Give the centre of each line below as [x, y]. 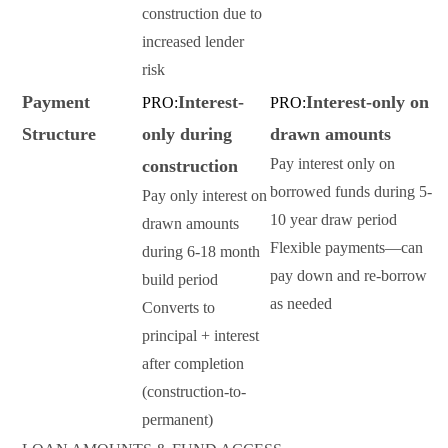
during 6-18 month [201, 252]
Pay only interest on [204, 196]
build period [180, 280]
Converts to [178, 308]
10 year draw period [333, 220]
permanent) [177, 420]
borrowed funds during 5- [351, 192]
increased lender [193, 42]
